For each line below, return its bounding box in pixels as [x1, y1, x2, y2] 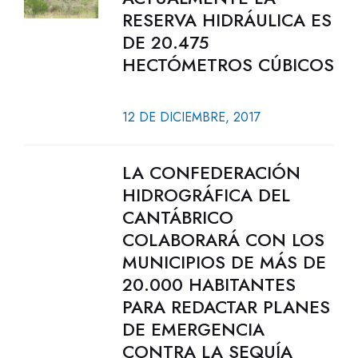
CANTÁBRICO [121, 205, 233, 230]
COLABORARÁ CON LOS [121, 227, 324, 253]
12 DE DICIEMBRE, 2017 [121, 108, 261, 126]
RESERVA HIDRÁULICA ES [121, 7, 332, 33]
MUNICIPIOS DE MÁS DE [121, 249, 326, 275]
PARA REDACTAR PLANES [121, 294, 330, 320]
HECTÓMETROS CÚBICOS [121, 52, 334, 78]
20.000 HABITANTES [121, 272, 296, 297]
